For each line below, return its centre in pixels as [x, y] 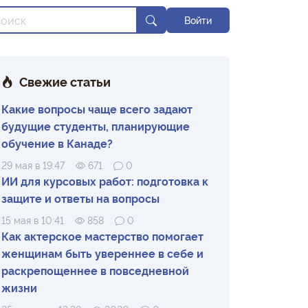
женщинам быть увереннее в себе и [102, 253]
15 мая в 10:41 [33, 220]
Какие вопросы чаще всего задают [97, 109]
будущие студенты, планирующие [96, 126]
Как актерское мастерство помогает [102, 236]
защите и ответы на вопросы [80, 198]
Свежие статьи [65, 81]
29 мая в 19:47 [33, 165]
